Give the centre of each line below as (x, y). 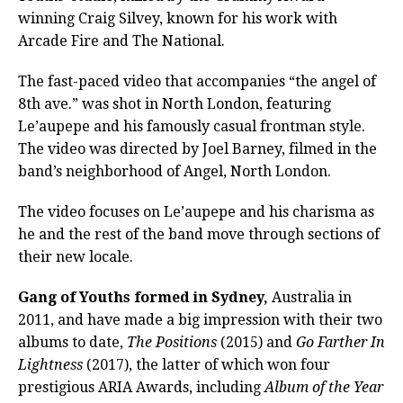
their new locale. (79, 257)
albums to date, (72, 343)
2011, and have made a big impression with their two (200, 320)
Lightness (50, 365)
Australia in (310, 298)
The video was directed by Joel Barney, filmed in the (197, 149)
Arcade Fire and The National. (121, 41)
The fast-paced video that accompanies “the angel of (197, 82)
